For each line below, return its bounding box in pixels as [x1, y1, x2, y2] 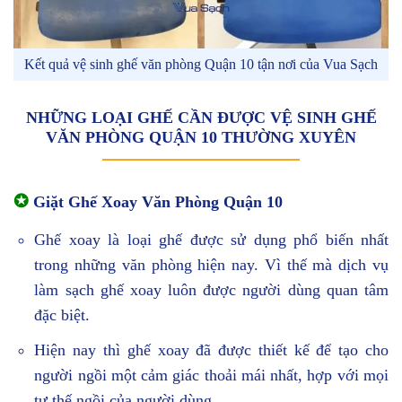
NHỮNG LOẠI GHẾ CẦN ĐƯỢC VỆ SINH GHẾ [25, 109, 377, 127]
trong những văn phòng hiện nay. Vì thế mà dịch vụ [34, 256, 389, 275]
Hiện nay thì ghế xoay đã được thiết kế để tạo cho [34, 341, 389, 360]
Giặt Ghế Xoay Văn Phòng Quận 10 [29, 193, 283, 212]
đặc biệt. [34, 306, 91, 325]
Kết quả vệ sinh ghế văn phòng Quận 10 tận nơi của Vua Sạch [24, 57, 378, 73]
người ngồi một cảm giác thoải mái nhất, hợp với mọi [34, 366, 389, 385]
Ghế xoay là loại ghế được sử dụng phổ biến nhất [34, 231, 389, 249]
